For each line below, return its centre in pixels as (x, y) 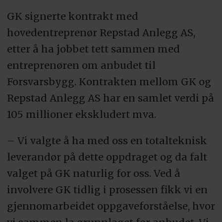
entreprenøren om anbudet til (81, 65)
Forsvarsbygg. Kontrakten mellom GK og (109, 82)
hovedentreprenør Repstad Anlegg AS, (101, 33)
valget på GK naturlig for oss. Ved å (93, 173)
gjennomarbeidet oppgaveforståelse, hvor (111, 206)
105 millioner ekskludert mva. (83, 114)
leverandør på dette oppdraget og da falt (107, 157)
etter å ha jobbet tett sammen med (93, 49)
